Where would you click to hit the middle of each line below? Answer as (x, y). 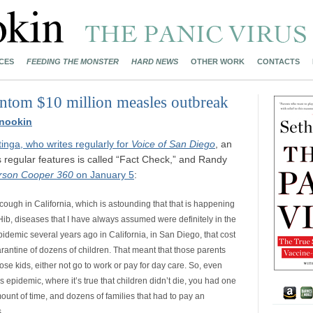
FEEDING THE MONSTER (73, 61)
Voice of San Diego (173, 144)
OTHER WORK (218, 61)
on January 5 (104, 175)
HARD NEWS (155, 61)
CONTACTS (278, 61)
